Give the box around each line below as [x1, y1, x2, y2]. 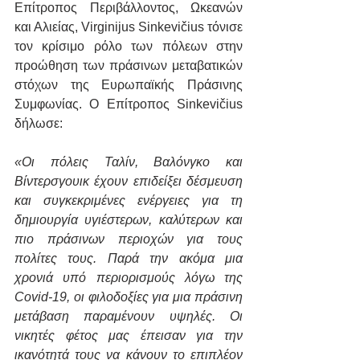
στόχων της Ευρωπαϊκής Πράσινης [14, 78, 243, 92]
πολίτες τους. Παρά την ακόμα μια [14, 252, 243, 266]
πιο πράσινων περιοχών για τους [14, 232, 243, 247]
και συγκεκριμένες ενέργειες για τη [14, 194, 243, 208]
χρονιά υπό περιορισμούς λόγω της [14, 271, 243, 285]
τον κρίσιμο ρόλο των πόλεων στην [14, 39, 243, 54]
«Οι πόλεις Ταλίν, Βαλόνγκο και [14, 155, 243, 170]
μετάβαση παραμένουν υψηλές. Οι [14, 309, 243, 324]
